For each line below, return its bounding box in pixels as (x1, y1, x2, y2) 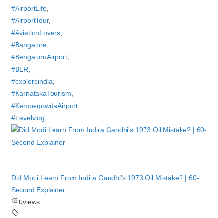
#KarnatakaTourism (11, 90, 71, 97)
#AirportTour (11, 17, 49, 24)
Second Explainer (11, 186, 65, 194)
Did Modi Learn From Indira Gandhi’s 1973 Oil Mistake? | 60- (11, 174, 199, 182)
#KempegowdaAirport (11, 102, 78, 109)
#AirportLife (11, 4, 47, 12)
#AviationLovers (11, 29, 60, 36)
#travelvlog (11, 114, 45, 122)
